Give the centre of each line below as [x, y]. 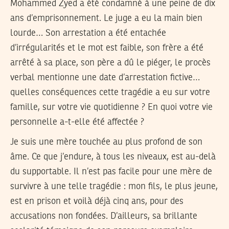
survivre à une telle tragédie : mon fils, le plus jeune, [114, 186]
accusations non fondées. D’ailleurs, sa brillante [104, 216]
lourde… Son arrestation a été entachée [88, 33]
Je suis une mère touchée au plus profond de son [106, 142]
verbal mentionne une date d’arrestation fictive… [105, 78]
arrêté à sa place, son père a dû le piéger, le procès [110, 63]
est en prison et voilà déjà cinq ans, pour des [97, 201]
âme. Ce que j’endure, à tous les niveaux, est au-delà [113, 157]
